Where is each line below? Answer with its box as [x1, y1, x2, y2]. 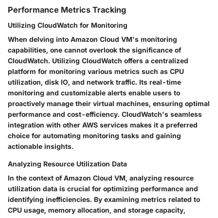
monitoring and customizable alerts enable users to [8, 88, 180, 97]
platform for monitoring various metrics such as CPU [8, 67, 184, 75]
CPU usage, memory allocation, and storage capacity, [8, 205, 185, 214]
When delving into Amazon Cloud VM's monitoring [8, 35, 177, 43]
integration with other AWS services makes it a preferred [8, 120, 198, 129]
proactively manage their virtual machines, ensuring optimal [8, 99, 210, 108]
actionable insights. [8, 142, 73, 150]
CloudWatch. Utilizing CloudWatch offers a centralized [8, 56, 188, 65]
